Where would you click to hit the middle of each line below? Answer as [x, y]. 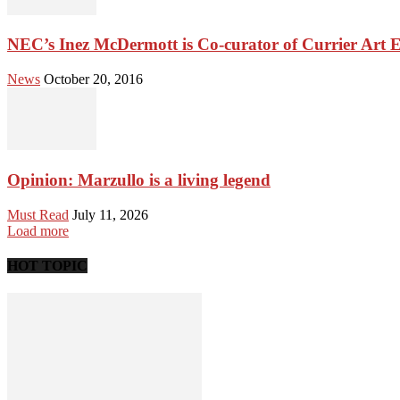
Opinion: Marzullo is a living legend [139, 179]
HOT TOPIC [47, 265]
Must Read [38, 214]
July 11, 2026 [110, 214]
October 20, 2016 [93, 79]
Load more [38, 230]
